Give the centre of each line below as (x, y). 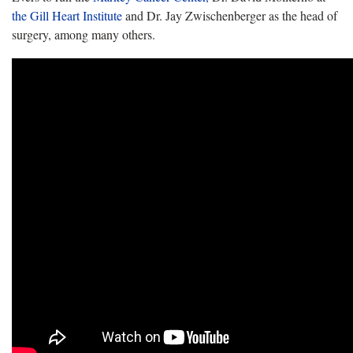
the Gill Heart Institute (67, 15)
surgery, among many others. (84, 34)
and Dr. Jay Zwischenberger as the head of (230, 15)
